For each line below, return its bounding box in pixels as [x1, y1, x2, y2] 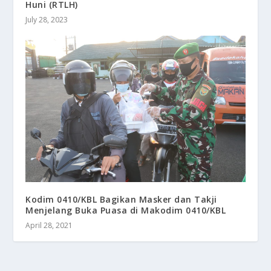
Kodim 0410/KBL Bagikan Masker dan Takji [25, 193, 217, 205]
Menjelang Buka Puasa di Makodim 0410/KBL [25, 204, 226, 216]
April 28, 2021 [25, 220, 73, 230]
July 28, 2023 [25, 14, 68, 25]
